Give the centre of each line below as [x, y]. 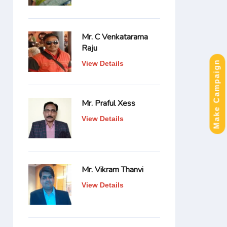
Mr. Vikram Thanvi [112, 170]
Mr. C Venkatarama [115, 37]
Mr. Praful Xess [108, 103]
